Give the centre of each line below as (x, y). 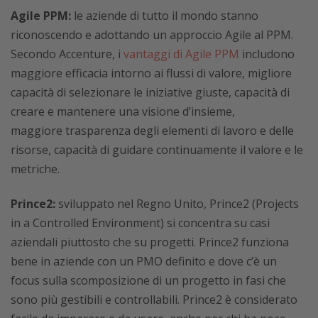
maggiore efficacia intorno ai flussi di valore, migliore (151, 73)
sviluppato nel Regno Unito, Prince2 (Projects (177, 204)
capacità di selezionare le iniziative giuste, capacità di (150, 92)
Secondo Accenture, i (67, 54)
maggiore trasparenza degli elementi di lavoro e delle (152, 131)
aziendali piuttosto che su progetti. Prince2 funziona (150, 242)
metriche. (35, 169)
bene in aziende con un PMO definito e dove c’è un (144, 261)
